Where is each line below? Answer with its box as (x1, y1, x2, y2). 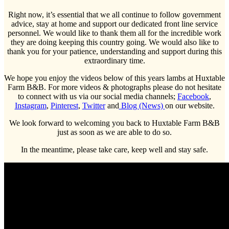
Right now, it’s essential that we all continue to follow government (8, 10, 221, 19)
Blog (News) (119, 101, 165, 110)
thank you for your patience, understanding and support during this (7, 47, 222, 56)
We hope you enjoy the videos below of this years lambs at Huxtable (4, 73, 225, 82)
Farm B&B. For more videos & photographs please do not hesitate (8, 82, 221, 91)
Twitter (82, 101, 105, 110)
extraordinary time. (84, 56, 145, 65)
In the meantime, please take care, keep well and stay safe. (21, 145, 208, 154)
